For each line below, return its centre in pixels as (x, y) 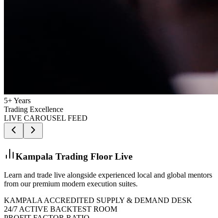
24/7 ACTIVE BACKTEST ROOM (61, 209)
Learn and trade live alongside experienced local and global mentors (108, 175)
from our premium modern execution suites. (71, 184)
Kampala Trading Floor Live (74, 156)
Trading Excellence (34, 109)
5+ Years (17, 100)
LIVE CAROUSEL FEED (46, 118)
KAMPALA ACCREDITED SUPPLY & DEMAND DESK (98, 200)
